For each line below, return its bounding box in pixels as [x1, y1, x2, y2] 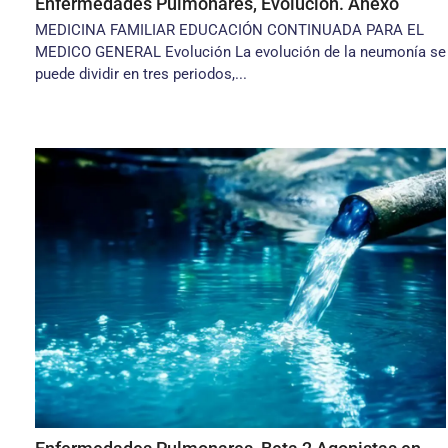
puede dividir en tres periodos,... [35, 65, 247, 83]
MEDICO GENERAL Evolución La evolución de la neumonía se [35, 43, 446, 61]
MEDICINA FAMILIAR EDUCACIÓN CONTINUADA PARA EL [35, 21, 424, 39]
